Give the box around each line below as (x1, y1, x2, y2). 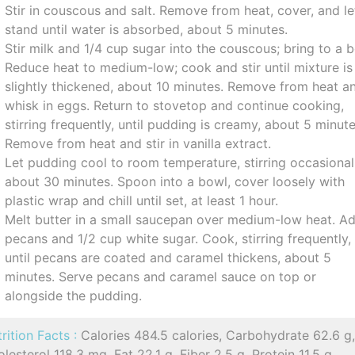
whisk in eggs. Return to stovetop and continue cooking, (5, 97, 345, 113)
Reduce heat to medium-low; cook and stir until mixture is (5, 59, 353, 75)
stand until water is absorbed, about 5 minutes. (5, 21, 288, 37)
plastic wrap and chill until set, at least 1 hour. (5, 193, 279, 208)
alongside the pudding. (5, 288, 143, 303)
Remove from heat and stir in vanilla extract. (5, 136, 272, 151)
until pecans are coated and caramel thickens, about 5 (5, 250, 332, 265)
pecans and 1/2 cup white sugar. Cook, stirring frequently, (5, 231, 352, 246)
